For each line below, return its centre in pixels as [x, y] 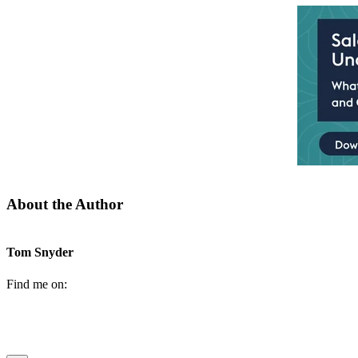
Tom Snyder [40, 253]
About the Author [65, 205]
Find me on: [37, 284]
